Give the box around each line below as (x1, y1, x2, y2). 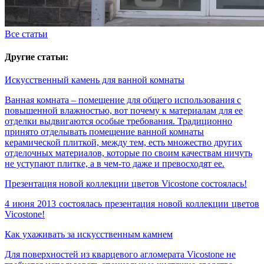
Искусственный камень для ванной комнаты (5, 75, 184, 85)
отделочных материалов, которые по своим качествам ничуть (5, 148, 252, 159)
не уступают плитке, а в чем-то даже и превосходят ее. (5, 159, 225, 169)
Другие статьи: (5, 51, 68, 62)
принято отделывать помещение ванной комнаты (5, 127, 204, 137)
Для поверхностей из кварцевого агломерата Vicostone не (5, 249, 236, 260)
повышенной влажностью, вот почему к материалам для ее (5, 105, 243, 116)
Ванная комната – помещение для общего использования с (5, 95, 241, 105)
